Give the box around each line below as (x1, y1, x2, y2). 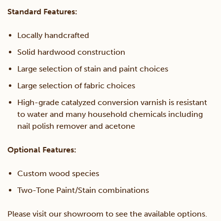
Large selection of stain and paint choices (17, 64, 168, 74)
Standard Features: (7, 7, 77, 17)
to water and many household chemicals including (17, 110, 203, 119)
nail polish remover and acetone (17, 121, 135, 131)
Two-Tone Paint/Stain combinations (17, 185, 149, 195)
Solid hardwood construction (17, 47, 125, 57)
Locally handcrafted (17, 31, 89, 40)
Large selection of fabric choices (17, 81, 135, 91)
